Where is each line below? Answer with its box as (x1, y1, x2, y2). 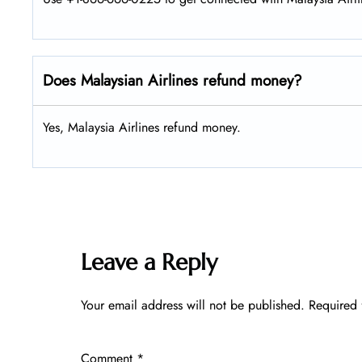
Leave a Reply (81, 247, 217, 276)
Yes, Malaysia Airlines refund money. (43, 117, 241, 137)
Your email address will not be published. (81, 295, 305, 314)
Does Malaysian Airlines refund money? (43, 69, 302, 91)
